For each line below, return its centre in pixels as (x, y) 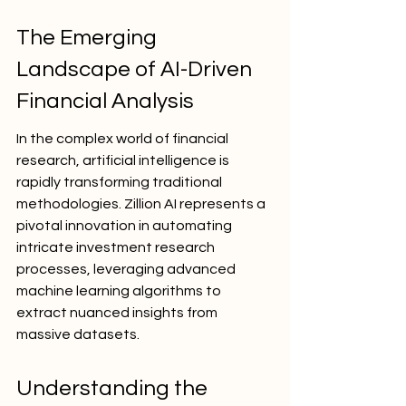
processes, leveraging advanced (127, 269)
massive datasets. (78, 334)
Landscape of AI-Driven (136, 69)
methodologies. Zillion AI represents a (142, 204)
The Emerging (89, 38)
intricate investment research (117, 247)
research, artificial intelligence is (124, 160)
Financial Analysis (105, 101)
